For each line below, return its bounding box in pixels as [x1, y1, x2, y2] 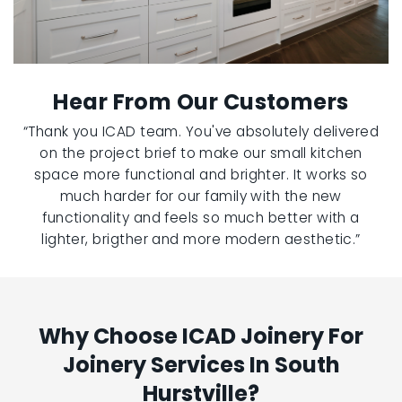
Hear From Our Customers [53, 86, 349, 117]
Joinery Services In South [62, 349, 340, 380]
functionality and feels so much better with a [42, 207, 360, 227]
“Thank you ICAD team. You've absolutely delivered [22, 121, 380, 141]
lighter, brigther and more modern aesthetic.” [41, 229, 361, 249]
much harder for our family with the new [60, 186, 342, 205]
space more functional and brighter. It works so [34, 164, 368, 184]
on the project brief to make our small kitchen [39, 143, 363, 162]
